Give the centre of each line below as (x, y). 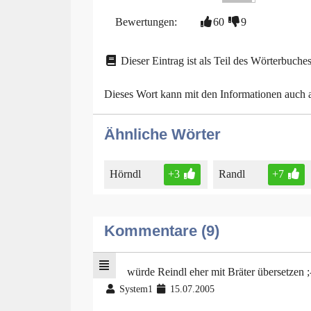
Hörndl (125, 174)
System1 (136, 289)
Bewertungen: (146, 22)
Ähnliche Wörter (162, 134)
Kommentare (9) (162, 231)
